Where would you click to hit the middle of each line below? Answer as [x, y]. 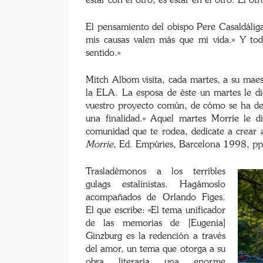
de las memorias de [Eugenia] [156, 223]
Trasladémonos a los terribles [156, 171]
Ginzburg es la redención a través [156, 236]
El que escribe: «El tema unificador [156, 210]
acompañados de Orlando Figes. [156, 197]
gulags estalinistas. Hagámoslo [156, 184]
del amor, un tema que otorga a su [156, 249]
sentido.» [103, 53]
